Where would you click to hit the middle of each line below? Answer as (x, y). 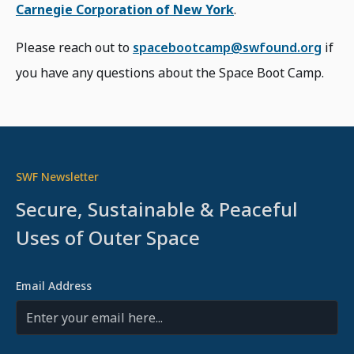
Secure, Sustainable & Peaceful (157, 209)
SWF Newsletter (57, 177)
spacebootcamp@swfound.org (227, 47)
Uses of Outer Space (108, 237)
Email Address (54, 286)
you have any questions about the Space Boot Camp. (170, 73)
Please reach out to (74, 47)
